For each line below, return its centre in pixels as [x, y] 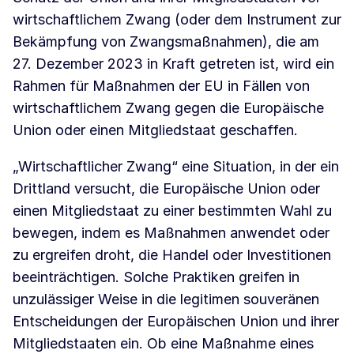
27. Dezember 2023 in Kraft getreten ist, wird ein [173, 64]
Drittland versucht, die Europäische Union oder [166, 189]
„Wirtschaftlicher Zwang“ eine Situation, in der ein [176, 167]
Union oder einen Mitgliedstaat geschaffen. [155, 130]
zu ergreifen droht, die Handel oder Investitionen [172, 255]
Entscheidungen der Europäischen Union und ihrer [176, 322]
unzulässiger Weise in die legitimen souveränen [166, 299]
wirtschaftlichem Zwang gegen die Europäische [168, 108]
